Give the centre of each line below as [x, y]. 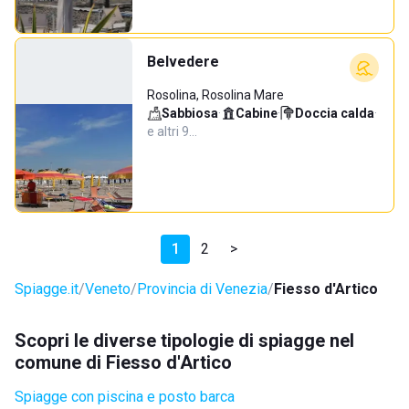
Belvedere [183, 62]
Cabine [257, 113]
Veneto [108, 289]
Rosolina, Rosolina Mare [215, 95]
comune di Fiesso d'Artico [123, 362]
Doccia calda [335, 113]
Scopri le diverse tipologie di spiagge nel [184, 341]
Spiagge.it [47, 289]
